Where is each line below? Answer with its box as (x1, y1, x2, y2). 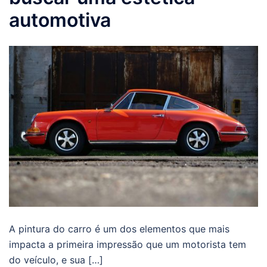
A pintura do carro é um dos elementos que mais (9, 222, 229, 235)
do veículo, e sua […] (9, 253, 103, 266)
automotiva (9, 8, 111, 32)
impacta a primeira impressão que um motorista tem (9, 238, 246, 250)
